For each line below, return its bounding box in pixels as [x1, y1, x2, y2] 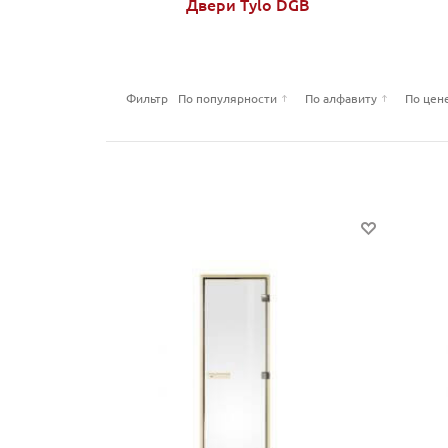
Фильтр [126, 90, 168, 107]
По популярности [178, 90, 277, 107]
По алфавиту [305, 90, 377, 107]
